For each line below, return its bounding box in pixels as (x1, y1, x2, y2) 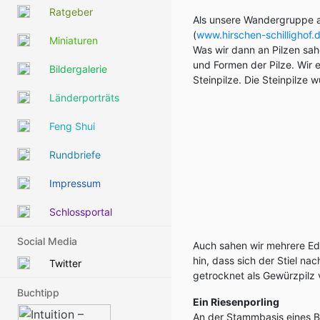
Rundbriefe (49, 148, 101, 161)
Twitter (49, 256, 81, 269)
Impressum (49, 176, 101, 189)
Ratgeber (49, 5, 93, 18)
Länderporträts (49, 91, 119, 104)
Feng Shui (49, 119, 95, 132)
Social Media (17, 235, 77, 247)
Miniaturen (49, 34, 98, 46)
